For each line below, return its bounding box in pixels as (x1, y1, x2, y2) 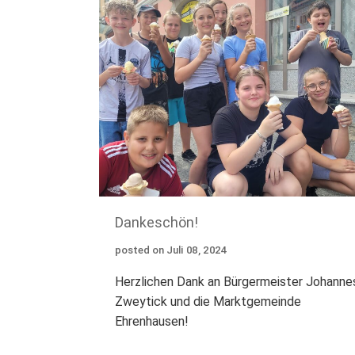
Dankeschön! (114, 214, 198, 231)
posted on (114, 244, 164, 257)
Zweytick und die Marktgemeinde (114, 294, 301, 310)
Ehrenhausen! (114, 314, 189, 330)
